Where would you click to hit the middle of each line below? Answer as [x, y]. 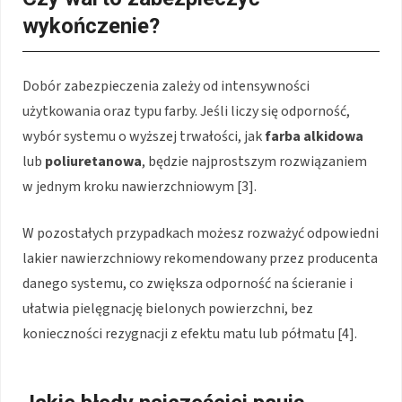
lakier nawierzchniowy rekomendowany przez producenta [200, 259]
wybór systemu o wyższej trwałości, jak [144, 137]
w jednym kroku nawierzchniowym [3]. [140, 187]
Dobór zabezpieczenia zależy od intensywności [166, 87]
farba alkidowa [314, 137]
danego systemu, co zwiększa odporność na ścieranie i [188, 284]
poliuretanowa [93, 162]
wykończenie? [91, 26]
